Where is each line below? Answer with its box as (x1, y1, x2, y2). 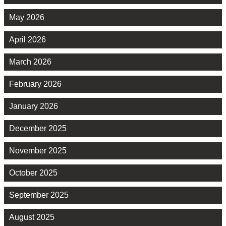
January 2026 (9, 102, 58, 111)
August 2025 (9, 213, 54, 222)
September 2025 (9, 191, 69, 200)
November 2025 (9, 146, 67, 155)
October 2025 (9, 168, 58, 178)
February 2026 (9, 80, 62, 89)
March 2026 (9, 58, 51, 67)
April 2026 (9, 35, 46, 44)
